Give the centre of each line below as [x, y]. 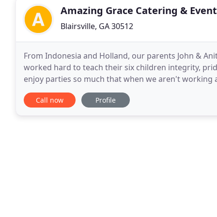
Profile [106, 100]
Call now [50, 100]
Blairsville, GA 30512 [97, 26]
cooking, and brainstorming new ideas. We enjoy [113, 91]
